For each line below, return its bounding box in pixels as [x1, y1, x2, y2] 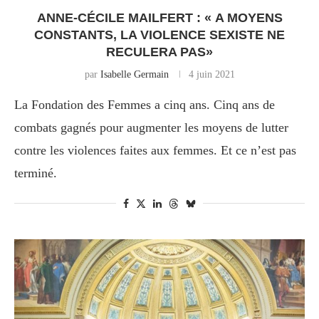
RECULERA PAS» [106, 45, 213, 60]
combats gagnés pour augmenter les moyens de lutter [14, 120, 288, 135]
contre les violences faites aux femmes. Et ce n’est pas [14, 143, 296, 158]
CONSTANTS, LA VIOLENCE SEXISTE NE [34, 28, 285, 43]
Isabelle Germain [100, 69, 169, 80]
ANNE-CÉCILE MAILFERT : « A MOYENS [36, 11, 283, 26]
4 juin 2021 [188, 69, 235, 80]
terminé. [14, 166, 57, 181]
